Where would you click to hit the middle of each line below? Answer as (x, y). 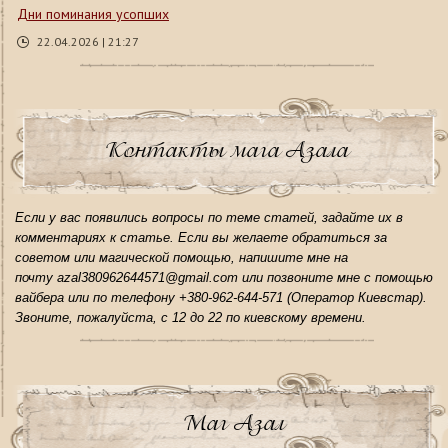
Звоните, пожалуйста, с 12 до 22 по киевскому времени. (190, 318)
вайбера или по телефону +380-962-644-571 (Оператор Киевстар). (221, 298)
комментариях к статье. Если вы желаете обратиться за (201, 238)
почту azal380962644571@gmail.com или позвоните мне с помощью (224, 278)
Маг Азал (233, 423)
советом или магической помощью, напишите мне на (181, 258)
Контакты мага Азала (226, 150)
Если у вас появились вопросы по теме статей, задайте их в (209, 218)
